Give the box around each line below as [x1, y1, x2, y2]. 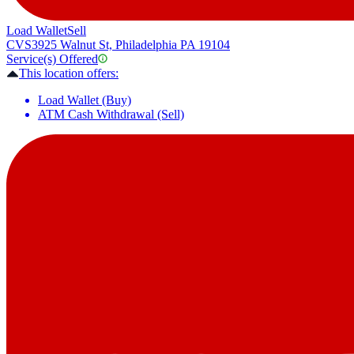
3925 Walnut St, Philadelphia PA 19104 [32, 38, 230, 52]
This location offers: [19, 66, 119, 81]
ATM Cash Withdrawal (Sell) [38, 107, 184, 122]
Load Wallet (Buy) [38, 93, 131, 107]
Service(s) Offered [6, 52, 98, 66]
